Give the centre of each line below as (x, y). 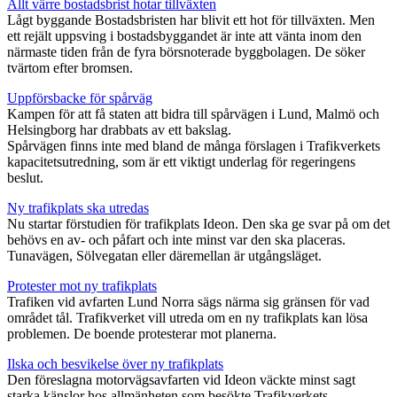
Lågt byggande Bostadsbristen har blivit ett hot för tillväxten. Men (191, 19)
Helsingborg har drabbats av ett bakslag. (119, 129)
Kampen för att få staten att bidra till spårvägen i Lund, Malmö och (193, 113)
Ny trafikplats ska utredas (78, 207)
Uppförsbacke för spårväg (80, 97)
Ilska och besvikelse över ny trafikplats (115, 363)
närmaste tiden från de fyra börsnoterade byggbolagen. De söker (186, 51)
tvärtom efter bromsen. (70, 67)
